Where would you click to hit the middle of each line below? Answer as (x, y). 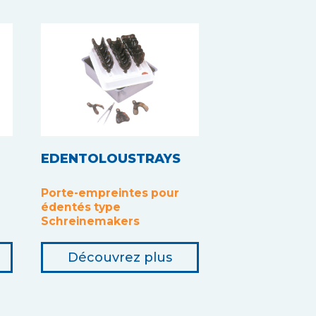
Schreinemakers (90, 221)
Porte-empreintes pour (110, 193)
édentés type (81, 207)
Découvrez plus (120, 257)
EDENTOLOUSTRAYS (111, 158)
